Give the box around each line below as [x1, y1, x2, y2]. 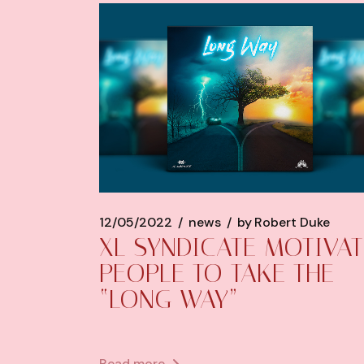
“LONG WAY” [99, 284, 238, 315]
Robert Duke [254, 213, 330, 231]
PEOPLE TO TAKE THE [99, 258, 334, 289]
